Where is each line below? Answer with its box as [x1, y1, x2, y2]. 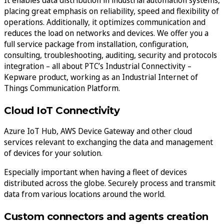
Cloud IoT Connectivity [4, 104, 119, 116]
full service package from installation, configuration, [4, 38, 188, 49]
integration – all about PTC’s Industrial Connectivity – [4, 60, 191, 71]
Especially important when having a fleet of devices [4, 166, 187, 177]
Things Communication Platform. [4, 82, 120, 93]
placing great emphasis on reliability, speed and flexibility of [4, 5, 219, 16]
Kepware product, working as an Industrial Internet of [4, 71, 198, 82]
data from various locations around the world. [4, 188, 165, 199]
